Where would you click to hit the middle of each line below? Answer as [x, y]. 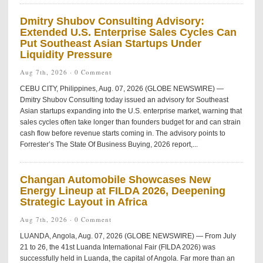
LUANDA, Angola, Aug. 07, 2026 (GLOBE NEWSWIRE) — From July [128, 236]
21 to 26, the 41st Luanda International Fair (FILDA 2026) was [117, 247]
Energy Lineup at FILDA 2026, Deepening [122, 191]
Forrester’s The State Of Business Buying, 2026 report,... [109, 144]
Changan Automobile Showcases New [115, 180]
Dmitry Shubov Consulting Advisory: [112, 21]
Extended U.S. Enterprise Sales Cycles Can [128, 32]
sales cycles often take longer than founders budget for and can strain [130, 122]
